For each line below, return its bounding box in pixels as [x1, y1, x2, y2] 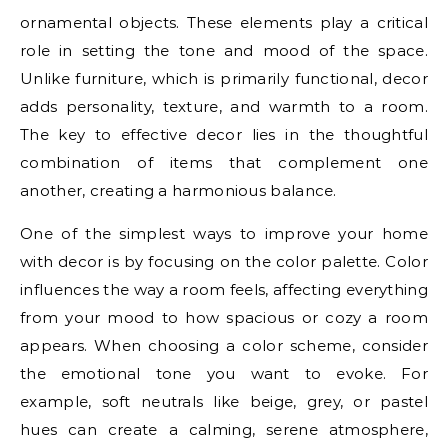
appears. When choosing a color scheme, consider [20, 335, 428, 355]
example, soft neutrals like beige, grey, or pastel [20, 391, 428, 411]
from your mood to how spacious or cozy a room [20, 307, 428, 327]
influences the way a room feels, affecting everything [20, 279, 428, 299]
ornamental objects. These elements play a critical [20, 12, 428, 32]
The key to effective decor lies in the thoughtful [20, 124, 428, 144]
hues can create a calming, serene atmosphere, [20, 419, 428, 439]
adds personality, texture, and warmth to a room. [20, 96, 428, 116]
